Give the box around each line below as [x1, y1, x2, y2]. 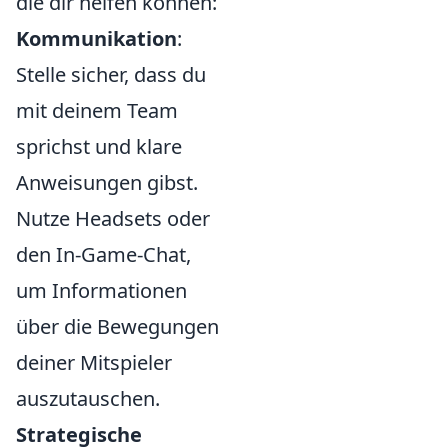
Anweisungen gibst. [16, 169, 198, 196]
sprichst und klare [16, 133, 182, 160]
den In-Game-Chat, [16, 241, 191, 268]
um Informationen [16, 277, 187, 304]
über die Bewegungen [16, 313, 219, 340]
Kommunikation [16, 25, 177, 52]
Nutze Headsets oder [16, 205, 210, 232]
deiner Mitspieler [16, 349, 172, 376]
